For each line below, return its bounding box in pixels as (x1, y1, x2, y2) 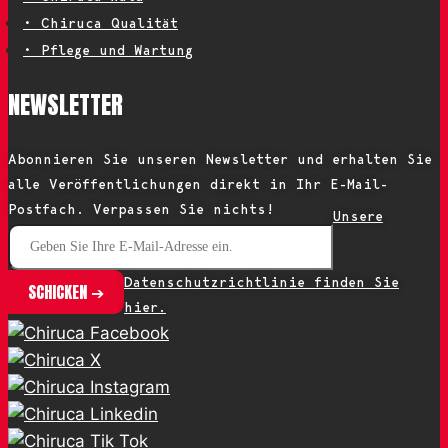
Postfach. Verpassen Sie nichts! (8, 201, 274, 218)
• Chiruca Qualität (23, 15, 178, 32)
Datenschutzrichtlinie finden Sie (124, 274, 399, 291)
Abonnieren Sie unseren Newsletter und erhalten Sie (8, 151, 432, 168)
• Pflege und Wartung (23, 42, 193, 59)
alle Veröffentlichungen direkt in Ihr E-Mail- (8, 176, 388, 193)
